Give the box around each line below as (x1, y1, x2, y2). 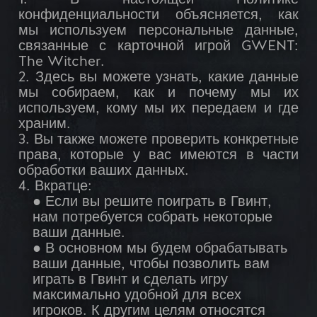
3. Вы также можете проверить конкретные (18, 133, 299, 148)
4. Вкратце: (18, 180, 92, 195)
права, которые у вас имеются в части (18, 149, 299, 163)
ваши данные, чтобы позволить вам (33, 258, 270, 272)
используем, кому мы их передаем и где (18, 102, 299, 117)
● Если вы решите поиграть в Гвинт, (33, 195, 272, 210)
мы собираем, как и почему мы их (18, 86, 299, 101)
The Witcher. (18, 55, 105, 70)
